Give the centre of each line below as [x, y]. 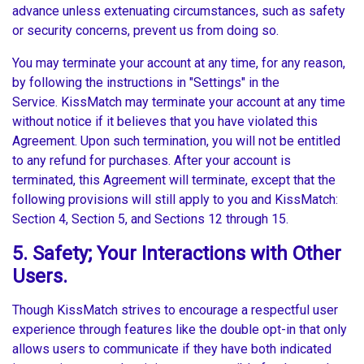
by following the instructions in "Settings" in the [146, 83]
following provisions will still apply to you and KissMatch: [175, 200]
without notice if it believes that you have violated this [165, 122]
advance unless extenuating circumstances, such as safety [179, 11]
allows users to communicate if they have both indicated [172, 349]
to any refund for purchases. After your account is [152, 161]
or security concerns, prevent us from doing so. [147, 31]
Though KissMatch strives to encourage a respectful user [175, 310]
